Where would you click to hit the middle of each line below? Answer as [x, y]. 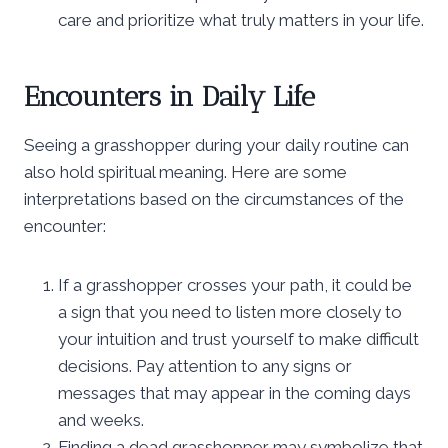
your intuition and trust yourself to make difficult [238, 338]
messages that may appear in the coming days [234, 392]
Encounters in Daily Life [169, 96]
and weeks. [101, 419]
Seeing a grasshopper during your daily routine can [216, 144]
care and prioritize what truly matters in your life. [241, 19]
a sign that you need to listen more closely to [230, 311]
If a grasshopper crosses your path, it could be [235, 284]
